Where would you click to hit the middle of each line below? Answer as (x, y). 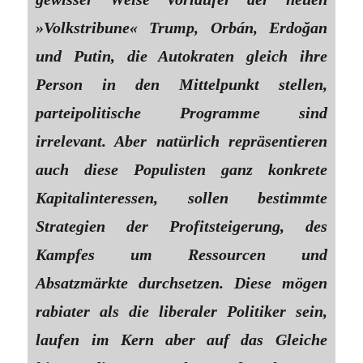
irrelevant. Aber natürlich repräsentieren (181, 141)
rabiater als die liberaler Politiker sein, (181, 311)
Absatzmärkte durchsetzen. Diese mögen (181, 282)
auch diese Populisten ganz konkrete (181, 169)
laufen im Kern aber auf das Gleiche (181, 339)
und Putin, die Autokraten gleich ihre (181, 56)
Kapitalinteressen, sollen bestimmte (181, 197)
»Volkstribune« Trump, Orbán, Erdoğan (181, 27)
